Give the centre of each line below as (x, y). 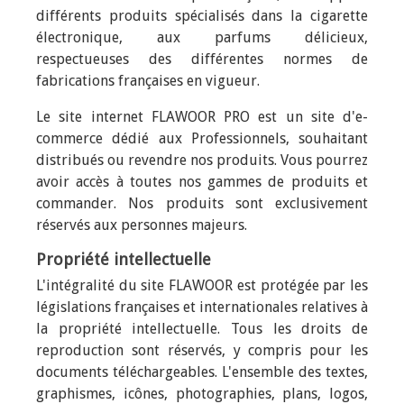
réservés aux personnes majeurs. (142, 225)
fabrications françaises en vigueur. (148, 81)
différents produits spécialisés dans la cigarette (202, 16)
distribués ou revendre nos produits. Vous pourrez (202, 160)
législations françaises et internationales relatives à (202, 307)
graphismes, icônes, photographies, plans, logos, (202, 394)
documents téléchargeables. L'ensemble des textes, (202, 372)
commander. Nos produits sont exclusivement (202, 203)
